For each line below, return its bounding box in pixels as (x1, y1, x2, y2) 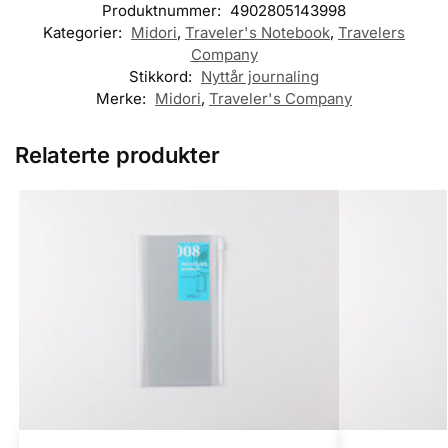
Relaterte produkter (15, 141, 220, 168)
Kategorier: (43, 22, 126, 42)
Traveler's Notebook (185, 22, 330, 42)
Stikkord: (129, 66, 196, 86)
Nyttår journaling (201, 66, 319, 86)
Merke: (96, 88, 150, 108)
